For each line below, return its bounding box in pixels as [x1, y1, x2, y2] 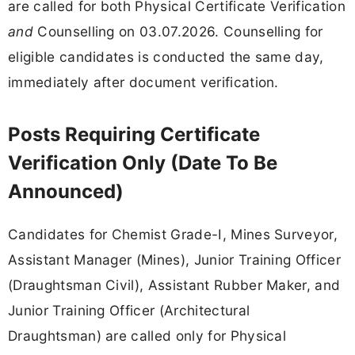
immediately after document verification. [8, 73, 279, 90]
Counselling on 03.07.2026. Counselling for [32, 22, 323, 40]
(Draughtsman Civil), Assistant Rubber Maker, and [8, 276, 341, 293]
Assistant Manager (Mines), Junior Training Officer [8, 250, 342, 268]
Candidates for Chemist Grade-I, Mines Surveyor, [8, 225, 338, 242]
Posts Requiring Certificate [8, 122, 260, 146]
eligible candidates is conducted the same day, [8, 48, 324, 65]
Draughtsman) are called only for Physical [8, 326, 287, 344]
